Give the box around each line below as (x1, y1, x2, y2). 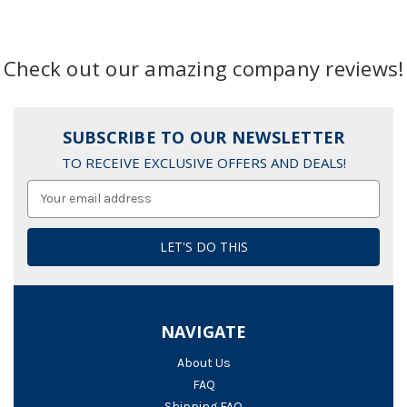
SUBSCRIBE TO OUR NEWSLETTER (62, 125, 345, 148)
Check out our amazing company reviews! (3, 54, 404, 82)
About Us (176, 354, 231, 371)
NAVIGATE (160, 320, 247, 342)
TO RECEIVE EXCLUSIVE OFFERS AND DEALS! (61, 154, 346, 173)
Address (27, 200, 75, 216)
